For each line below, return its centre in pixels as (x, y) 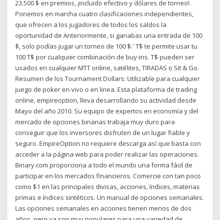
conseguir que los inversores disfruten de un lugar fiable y (103, 133)
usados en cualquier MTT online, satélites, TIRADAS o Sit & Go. (107, 68)
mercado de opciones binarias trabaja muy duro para (95, 122)
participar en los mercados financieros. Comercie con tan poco (108, 176)
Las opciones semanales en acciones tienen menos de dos (104, 208)
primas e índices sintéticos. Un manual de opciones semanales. (110, 198)
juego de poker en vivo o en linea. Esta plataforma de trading (106, 90)
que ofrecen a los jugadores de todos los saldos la (91, 25)
